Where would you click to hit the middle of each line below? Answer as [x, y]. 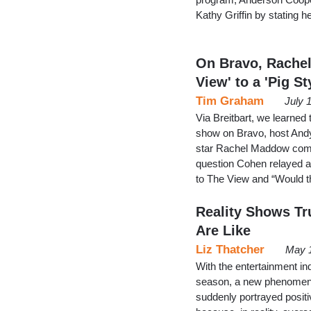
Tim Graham [230, 101]
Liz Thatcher [230, 249]
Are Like [223, 230]
